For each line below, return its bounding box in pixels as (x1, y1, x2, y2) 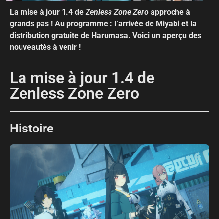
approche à (149, 7, 190, 17)
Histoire (10, 121, 53, 135)
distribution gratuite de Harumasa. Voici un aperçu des (10, 30, 201, 40)
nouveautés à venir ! (10, 42, 81, 52)
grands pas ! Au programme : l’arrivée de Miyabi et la (10, 19, 197, 28)
